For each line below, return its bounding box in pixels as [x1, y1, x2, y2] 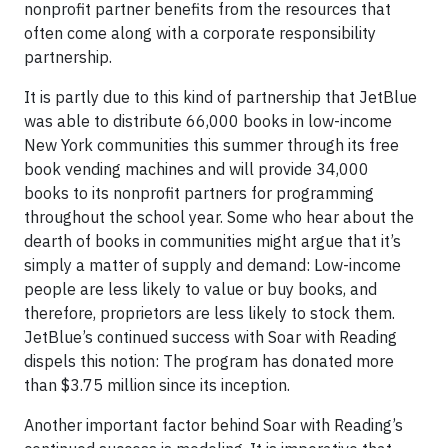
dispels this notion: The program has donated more [24, 351, 394, 371]
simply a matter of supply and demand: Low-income [24, 255, 401, 275]
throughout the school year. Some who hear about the [24, 207, 414, 227]
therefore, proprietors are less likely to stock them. [24, 303, 395, 323]
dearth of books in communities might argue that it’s [24, 231, 401, 251]
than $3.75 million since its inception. [24, 375, 294, 395]
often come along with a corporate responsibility [24, 23, 376, 43]
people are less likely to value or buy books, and [24, 279, 377, 299]
